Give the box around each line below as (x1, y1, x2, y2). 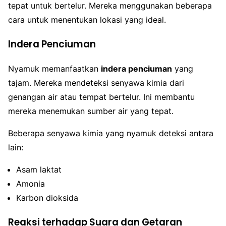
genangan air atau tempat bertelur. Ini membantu (8, 92, 195, 102)
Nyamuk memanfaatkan (8, 64, 101, 74)
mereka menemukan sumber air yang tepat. (8, 106, 174, 117)
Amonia (16, 179, 45, 189)
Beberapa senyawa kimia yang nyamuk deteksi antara (8, 128, 213, 139)
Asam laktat (16, 164, 62, 175)
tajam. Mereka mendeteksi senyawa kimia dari (8, 78, 184, 88)
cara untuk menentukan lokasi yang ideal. (8, 15, 166, 25)
